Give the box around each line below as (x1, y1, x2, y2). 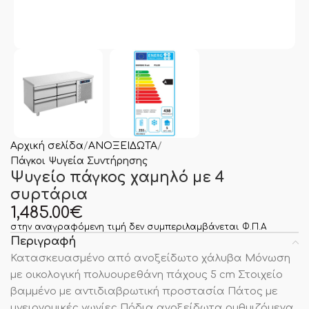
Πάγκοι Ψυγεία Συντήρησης (10, 156, 148, 167)
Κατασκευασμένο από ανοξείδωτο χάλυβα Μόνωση (10, 252, 290, 265)
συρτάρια (10, 186, 88, 203)
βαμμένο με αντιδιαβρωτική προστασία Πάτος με (10, 286, 278, 298)
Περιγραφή (10, 235, 76, 248)
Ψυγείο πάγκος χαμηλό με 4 (10, 169, 224, 186)
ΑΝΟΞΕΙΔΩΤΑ (88, 141, 157, 152)
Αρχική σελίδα (10, 141, 83, 152)
